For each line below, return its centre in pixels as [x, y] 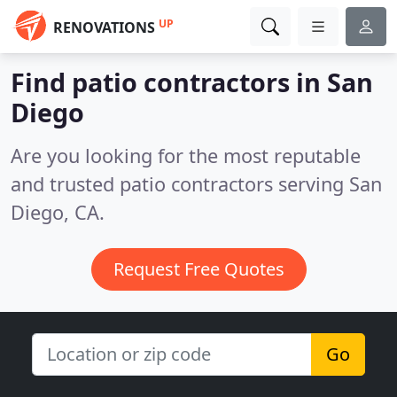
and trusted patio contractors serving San [196, 184]
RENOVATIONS [104, 27]
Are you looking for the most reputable [186, 156]
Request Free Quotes [198, 269]
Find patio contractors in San [192, 82]
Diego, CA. [58, 212]
